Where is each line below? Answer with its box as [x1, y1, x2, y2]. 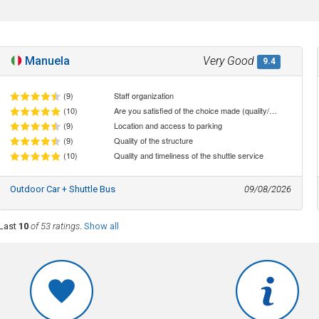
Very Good [203, 53, 255, 68]
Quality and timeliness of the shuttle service [114, 150, 264, 162]
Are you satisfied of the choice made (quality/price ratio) [269, 104, 278, 116]
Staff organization [114, 89, 174, 101]
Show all [83, 220, 119, 231]
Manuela [24, 53, 70, 68]
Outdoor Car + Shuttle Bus [9, 183, 115, 194]
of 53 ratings [30, 220, 80, 231]
